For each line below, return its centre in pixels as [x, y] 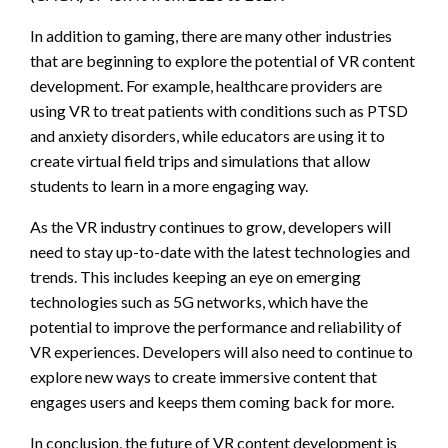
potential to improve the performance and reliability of [216, 326]
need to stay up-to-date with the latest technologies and [220, 251]
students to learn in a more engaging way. [169, 185]
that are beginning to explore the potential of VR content [222, 60]
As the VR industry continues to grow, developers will [210, 226]
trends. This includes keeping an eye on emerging [195, 276]
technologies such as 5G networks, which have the [199, 301]
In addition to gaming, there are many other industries [211, 35]
